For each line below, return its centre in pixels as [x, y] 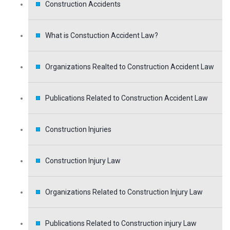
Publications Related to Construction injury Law [121, 224]
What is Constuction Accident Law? [102, 36]
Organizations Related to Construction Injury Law [124, 192]
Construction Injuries [78, 130]
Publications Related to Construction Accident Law [127, 98]
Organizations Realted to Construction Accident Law [130, 67]
